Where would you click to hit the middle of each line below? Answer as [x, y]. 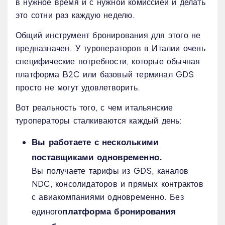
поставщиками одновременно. [97, 157]
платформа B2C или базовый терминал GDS [105, 74]
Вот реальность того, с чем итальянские [94, 107]
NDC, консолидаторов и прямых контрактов [118, 184]
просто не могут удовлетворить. [78, 87]
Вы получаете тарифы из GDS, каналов [110, 171]
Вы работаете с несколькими [95, 142]
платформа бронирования [119, 211]
